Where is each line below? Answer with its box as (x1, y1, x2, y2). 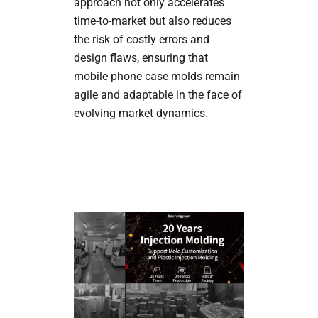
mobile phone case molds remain (73, 69, 240, 83)
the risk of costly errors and (73, 32, 209, 46)
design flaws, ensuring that (73, 50, 208, 65)
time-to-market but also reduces (73, 13, 231, 28)
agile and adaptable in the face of (73, 87, 242, 102)
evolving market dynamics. (73, 106, 208, 120)
